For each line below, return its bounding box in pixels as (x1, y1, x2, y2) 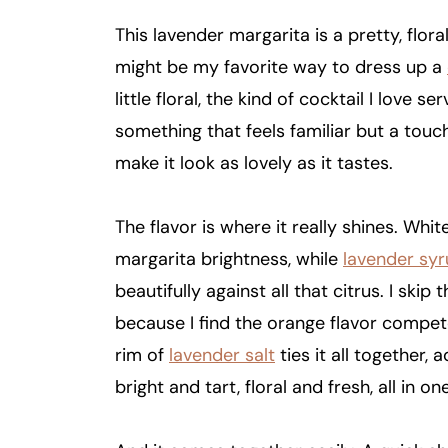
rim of (115, 342, 169, 367)
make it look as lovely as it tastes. (115, 150, 393, 175)
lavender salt (169, 342, 275, 367)
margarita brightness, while (115, 246, 343, 271)
